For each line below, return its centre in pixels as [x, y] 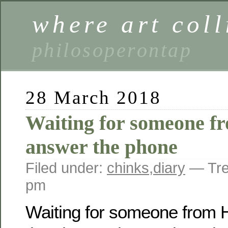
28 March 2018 [94, 97]
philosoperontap [112, 50]
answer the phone [102, 147]
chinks [128, 168]
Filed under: [66, 168]
